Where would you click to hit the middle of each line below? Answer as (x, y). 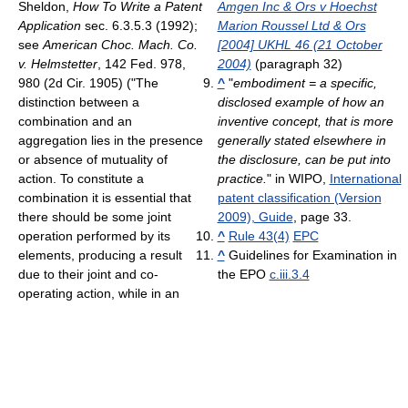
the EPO (243, 275)
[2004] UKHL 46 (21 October (300, 45)
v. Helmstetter (58, 64)
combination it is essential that (105, 198)
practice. (242, 179)
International (365, 179)
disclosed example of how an (301, 102)
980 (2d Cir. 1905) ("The (88, 83)
